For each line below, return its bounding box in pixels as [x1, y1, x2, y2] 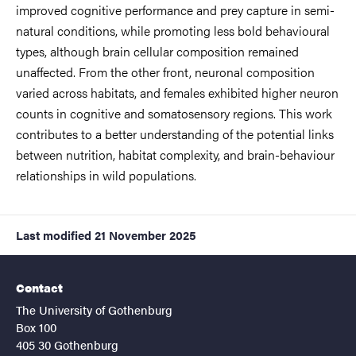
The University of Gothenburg [16, 300, 172, 318]
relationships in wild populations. [16, 165, 196, 184]
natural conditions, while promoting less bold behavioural [16, 21, 330, 40]
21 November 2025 [95, 226, 196, 243]
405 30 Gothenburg [16, 335, 118, 353]
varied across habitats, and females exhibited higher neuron [16, 83, 339, 102]
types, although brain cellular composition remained [16, 41, 299, 60]
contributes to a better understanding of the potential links [16, 124, 334, 143]
